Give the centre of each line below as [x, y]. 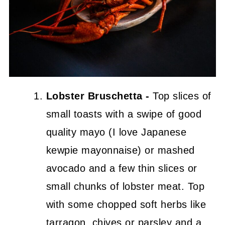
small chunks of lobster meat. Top [125, 186]
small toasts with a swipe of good [124, 114]
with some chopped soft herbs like [126, 204]
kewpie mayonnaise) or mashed [120, 150]
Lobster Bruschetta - [98, 96]
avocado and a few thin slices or [122, 168]
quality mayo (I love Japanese [116, 132]
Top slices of [180, 96]
